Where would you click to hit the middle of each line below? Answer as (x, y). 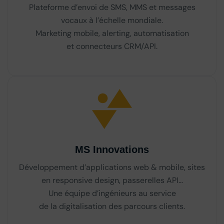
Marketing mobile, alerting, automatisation (112, 33)
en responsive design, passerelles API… (112, 180)
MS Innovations (112, 149)
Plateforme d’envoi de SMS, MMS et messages (112, 7)
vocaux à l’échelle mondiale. (112, 20)
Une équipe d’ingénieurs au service (112, 193)
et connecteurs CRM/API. (112, 46)
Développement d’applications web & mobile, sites (112, 167)
